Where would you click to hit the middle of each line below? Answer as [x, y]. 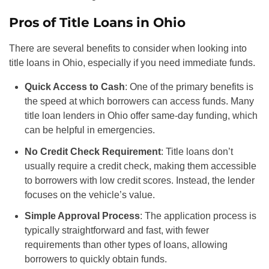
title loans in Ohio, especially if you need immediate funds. [132, 63]
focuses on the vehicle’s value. [89, 195]
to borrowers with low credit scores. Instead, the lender [139, 180]
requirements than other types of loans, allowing [126, 244]
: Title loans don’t [197, 151]
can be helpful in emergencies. [89, 130]
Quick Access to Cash [74, 87]
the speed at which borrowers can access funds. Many [139, 101]
